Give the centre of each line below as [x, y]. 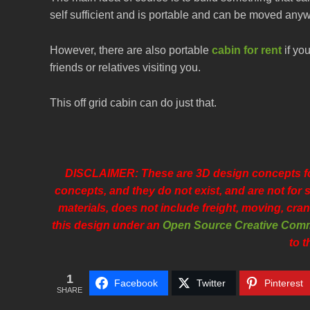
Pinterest [284, 283]
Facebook [136, 283]
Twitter [211, 283]
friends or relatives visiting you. [125, 68]
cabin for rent [247, 51]
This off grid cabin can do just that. [133, 103]
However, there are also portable [131, 51]
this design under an [107, 226]
